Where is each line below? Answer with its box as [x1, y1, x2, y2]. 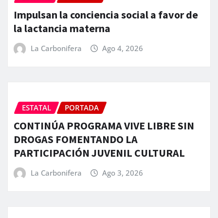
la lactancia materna [14, 21, 110, 35]
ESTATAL [22, 103, 51, 113]
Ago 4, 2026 [102, 43, 144, 53]
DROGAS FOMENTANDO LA [14, 132, 138, 146]
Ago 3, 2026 [102, 167, 144, 178]
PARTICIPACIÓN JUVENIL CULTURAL [14, 145, 185, 160]
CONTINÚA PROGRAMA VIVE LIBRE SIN [14, 118, 194, 132]
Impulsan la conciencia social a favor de [14, 7, 198, 21]
